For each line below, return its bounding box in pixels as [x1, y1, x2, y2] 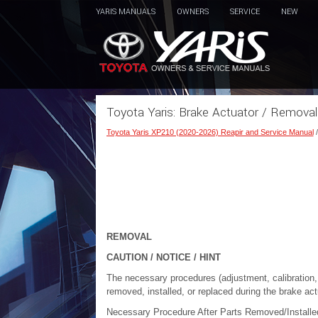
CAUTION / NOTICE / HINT [106, 252, 221, 263]
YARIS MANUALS [95, 6, 155, 17]
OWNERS [176, 6, 209, 17]
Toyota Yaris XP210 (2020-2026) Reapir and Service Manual [106, 128, 314, 136]
